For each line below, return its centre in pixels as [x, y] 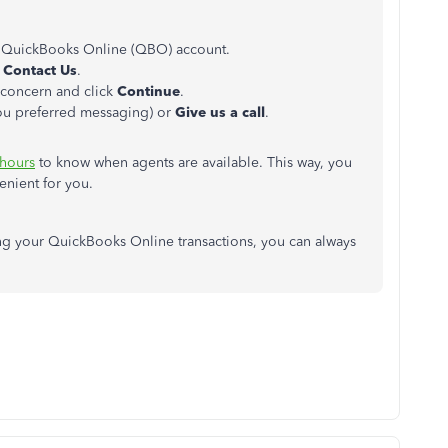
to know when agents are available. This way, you [193, 162]
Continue [148, 91]
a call [247, 112]
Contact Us [40, 70]
